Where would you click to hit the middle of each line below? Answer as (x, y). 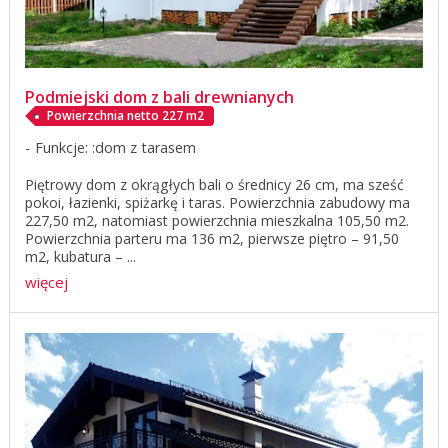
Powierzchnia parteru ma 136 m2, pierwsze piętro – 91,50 (212, 238)
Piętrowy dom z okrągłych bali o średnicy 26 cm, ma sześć (214, 184)
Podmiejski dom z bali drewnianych (161, 96)
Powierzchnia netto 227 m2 (125, 115)
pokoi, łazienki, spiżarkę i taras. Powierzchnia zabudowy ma (217, 202)
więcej (46, 282)
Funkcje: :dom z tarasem (115, 147)
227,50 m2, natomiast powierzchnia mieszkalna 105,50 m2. (217, 220)
